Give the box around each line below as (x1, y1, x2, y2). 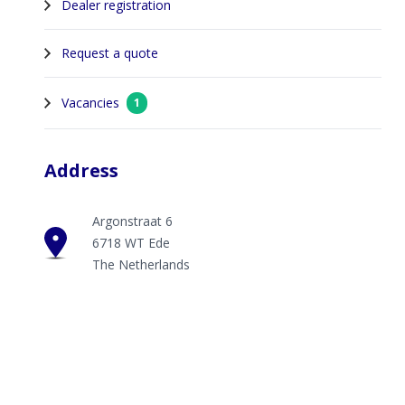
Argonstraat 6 (91, 212, 173, 230)
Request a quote (61, 44, 159, 61)
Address (44, 158, 118, 183)
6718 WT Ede (91, 234, 170, 251)
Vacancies (61, 94, 120, 111)
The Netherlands (91, 256, 190, 273)
